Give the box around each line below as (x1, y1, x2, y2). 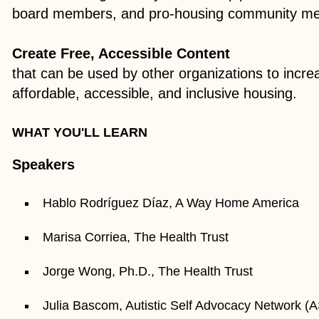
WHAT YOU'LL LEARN (12, 125, 148, 140)
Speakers (12, 156, 75, 172)
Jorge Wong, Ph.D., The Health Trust (43, 263, 253, 278)
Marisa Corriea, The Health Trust (43, 229, 229, 244)
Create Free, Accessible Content (12, 45, 231, 61)
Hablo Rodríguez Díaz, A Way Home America (43, 195, 300, 210)
